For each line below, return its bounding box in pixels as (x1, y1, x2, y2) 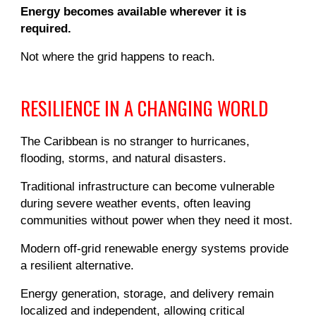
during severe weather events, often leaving (20, 196, 251, 210)
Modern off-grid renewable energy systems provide (20, 241, 289, 255)
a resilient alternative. (20, 258, 135, 272)
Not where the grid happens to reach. (20, 49, 216, 63)
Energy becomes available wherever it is (20, 4, 247, 18)
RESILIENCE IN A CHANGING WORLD (20, 94, 269, 122)
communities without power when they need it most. (20, 213, 293, 227)
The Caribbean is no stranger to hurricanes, (20, 134, 250, 148)
